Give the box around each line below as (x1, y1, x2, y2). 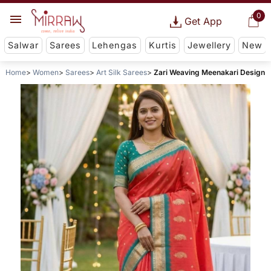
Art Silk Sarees (96, 68, 147, 77)
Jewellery (187, 40, 231, 51)
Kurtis (148, 40, 177, 51)
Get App (184, 15, 222, 27)
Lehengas (92, 40, 138, 51)
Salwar (7, 40, 39, 51)
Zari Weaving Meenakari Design (153, 68, 265, 77)
